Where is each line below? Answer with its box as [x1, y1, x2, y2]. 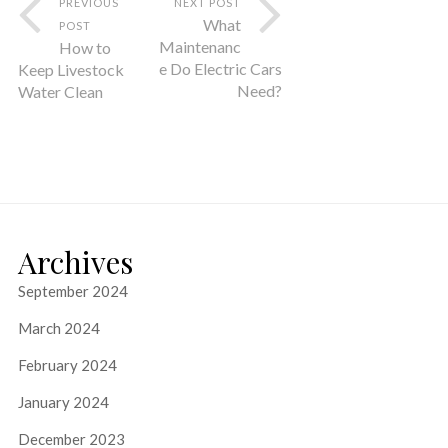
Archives [17, 241, 133, 282]
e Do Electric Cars [158, 58, 282, 78]
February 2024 [17, 355, 117, 374]
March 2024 [17, 318, 100, 337]
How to [58, 37, 111, 57]
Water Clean [17, 81, 103, 101]
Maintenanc [158, 36, 241, 56]
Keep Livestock [17, 59, 124, 79]
